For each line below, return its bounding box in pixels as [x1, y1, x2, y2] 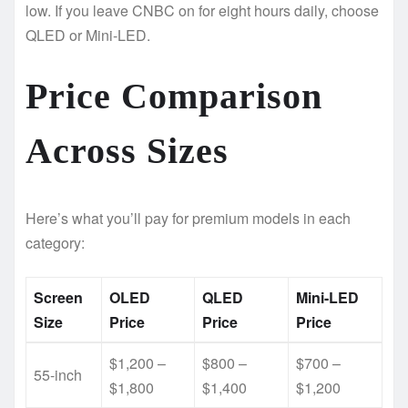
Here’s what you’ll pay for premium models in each [25, 207, 351, 229]
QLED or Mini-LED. [25, 24, 150, 46]
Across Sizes [25, 129, 229, 171]
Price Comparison [25, 75, 322, 117]
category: [25, 231, 85, 253]
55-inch [34, 363, 82, 385]
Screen [34, 286, 83, 308]
